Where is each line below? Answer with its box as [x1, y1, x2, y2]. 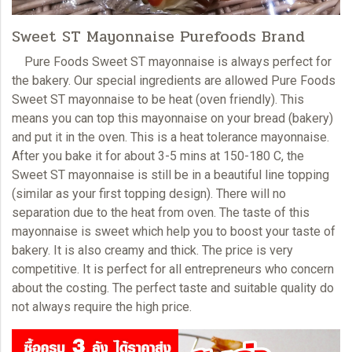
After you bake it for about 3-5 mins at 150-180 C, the [12, 148, 304, 163]
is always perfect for [214, 53, 332, 69]
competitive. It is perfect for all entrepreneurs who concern [12, 261, 334, 277]
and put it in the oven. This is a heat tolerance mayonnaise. [12, 129, 329, 145]
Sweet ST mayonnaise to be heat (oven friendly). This [12, 91, 304, 107]
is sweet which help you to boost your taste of [81, 223, 335, 239]
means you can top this [12, 110, 141, 126]
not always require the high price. [12, 299, 192, 314]
